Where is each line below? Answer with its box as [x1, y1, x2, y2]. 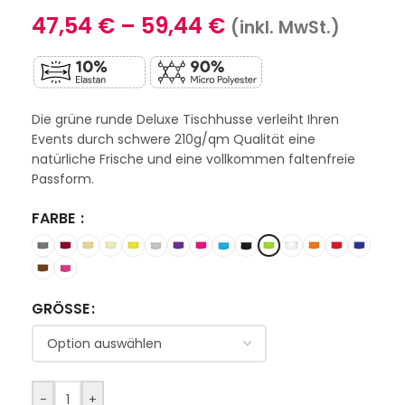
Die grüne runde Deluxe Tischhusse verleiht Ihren [32, 110, 339, 129]
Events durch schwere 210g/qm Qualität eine [32, 130, 316, 149]
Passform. [32, 170, 94, 189]
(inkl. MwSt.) [231, 15, 340, 41]
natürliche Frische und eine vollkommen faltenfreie [32, 150, 355, 169]
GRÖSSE [32, 298, 82, 320]
